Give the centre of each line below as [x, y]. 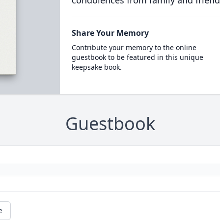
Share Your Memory [110, 33]
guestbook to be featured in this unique [137, 57]
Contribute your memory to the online [134, 47]
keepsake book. [96, 67]
